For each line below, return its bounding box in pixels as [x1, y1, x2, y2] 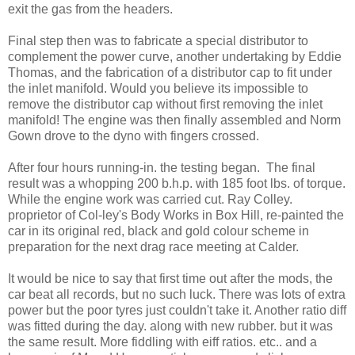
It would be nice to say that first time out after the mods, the [8, 272, 333, 286]
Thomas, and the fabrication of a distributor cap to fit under [8, 66, 332, 80]
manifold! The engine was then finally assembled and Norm [8, 113, 341, 128]
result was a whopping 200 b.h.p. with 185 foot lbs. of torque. [8, 177, 345, 191]
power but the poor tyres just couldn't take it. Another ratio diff [8, 303, 346, 318]
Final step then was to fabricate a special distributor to [8, 34, 308, 48]
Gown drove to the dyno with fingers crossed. [8, 129, 259, 143]
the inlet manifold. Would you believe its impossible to [8, 82, 308, 96]
